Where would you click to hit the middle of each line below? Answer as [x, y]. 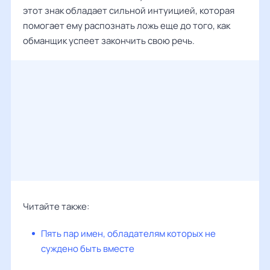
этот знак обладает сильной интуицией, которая [129, 11]
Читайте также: [56, 206]
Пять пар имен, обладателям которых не [128, 234]
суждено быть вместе [88, 249]
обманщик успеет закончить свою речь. [109, 41]
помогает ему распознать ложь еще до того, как [127, 26]
